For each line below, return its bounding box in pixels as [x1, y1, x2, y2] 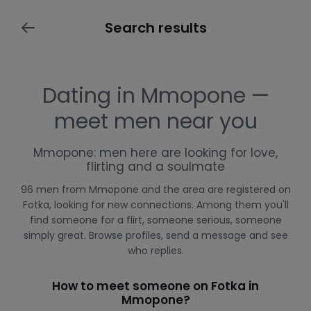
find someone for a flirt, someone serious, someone [29, 213, 282, 227]
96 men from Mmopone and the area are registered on [20, 183, 291, 196]
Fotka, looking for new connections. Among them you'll [22, 198, 289, 212]
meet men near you [53, 107, 258, 136]
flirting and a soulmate [86, 158, 225, 175]
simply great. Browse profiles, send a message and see [23, 228, 288, 242]
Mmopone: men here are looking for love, [33, 144, 278, 161]
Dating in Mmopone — [42, 81, 269, 110]
